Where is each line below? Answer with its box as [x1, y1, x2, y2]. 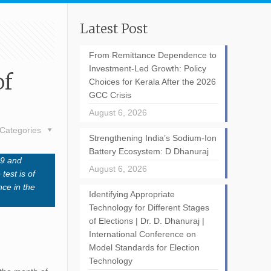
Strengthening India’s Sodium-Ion [88, 133, 217, 143]
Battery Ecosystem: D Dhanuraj [88, 146, 209, 156]
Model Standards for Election [88, 243, 200, 252]
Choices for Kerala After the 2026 [88, 77, 216, 87]
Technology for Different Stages [88, 203, 209, 212]
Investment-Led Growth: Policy [88, 64, 206, 73]
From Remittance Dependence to [88, 50, 217, 60]
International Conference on [88, 229, 196, 239]
